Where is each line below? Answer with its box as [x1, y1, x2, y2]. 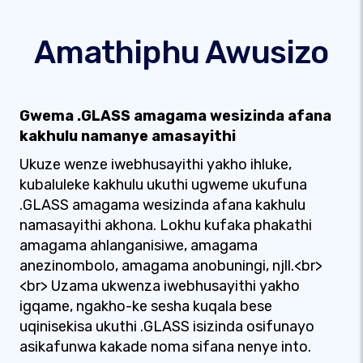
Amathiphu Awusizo [34, 33, 329, 71]
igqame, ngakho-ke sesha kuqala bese [19, 297, 272, 315]
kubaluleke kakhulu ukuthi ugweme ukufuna [19, 176, 307, 194]
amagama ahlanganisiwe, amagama [19, 237, 258, 254]
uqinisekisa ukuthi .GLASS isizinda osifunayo [19, 318, 314, 335]
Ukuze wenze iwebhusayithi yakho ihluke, [19, 156, 292, 173]
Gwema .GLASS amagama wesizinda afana [19, 107, 331, 125]
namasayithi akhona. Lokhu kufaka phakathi [19, 216, 312, 234]
